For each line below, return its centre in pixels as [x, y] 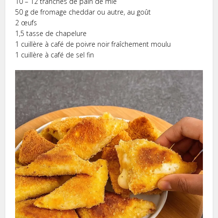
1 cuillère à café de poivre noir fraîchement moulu [93, 44]
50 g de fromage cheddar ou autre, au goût [83, 12]
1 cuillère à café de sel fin [55, 55]
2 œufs [26, 23]
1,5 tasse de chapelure [51, 34]
